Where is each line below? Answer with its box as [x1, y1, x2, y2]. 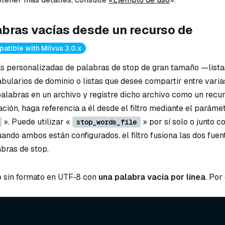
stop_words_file [76, 118, 137, 127]
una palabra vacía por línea [98, 172, 205, 183]
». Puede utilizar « [2, 117, 72, 128]
